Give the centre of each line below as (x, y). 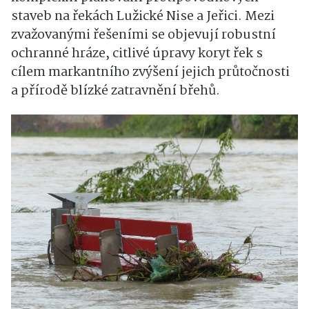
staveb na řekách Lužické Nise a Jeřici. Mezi (143, 17)
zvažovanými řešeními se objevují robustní (143, 36)
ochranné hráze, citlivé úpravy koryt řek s (137, 54)
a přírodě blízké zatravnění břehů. (116, 91)
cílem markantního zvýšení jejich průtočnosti (150, 73)
